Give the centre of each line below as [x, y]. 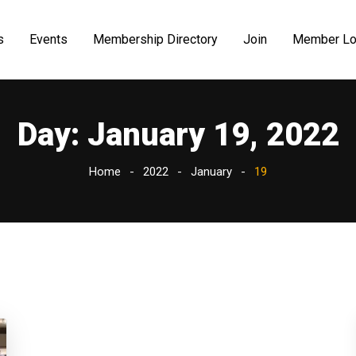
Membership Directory [155, 39]
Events [48, 39]
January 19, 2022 [213, 135]
